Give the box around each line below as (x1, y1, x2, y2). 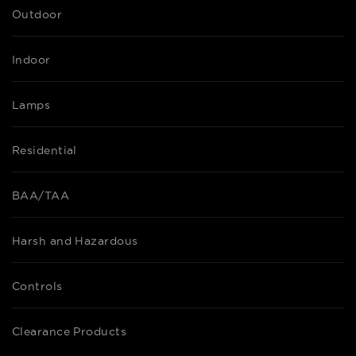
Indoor (12, 53, 51, 66)
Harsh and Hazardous (12, 234, 138, 247)
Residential (12, 144, 77, 157)
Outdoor (12, 8, 63, 21)
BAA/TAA (12, 189, 70, 202)
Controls (12, 280, 63, 292)
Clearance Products (12, 325, 127, 338)
